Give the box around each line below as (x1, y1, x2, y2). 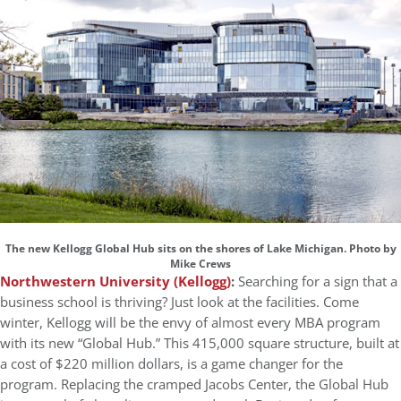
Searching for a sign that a (238, 272, 397, 291)
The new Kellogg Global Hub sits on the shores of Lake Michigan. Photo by (4, 242, 397, 255)
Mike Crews (170, 257, 231, 270)
